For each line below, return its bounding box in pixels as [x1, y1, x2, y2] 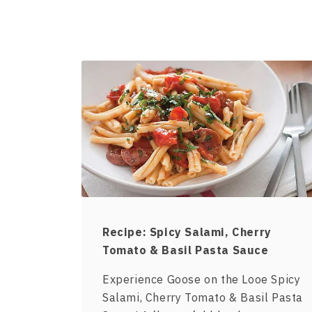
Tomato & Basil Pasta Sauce [102, 243, 269, 258]
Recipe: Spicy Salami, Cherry [102, 225, 272, 240]
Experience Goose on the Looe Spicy [102, 272, 301, 287]
